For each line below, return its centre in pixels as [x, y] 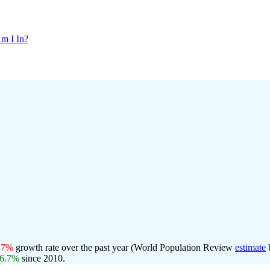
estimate [250, 247]
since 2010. [42, 258]
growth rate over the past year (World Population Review [124, 247]
